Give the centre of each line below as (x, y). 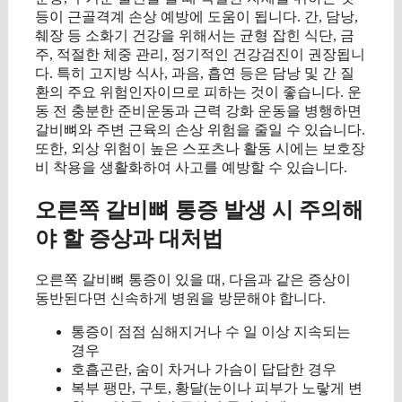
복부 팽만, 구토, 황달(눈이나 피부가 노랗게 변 (217, 388)
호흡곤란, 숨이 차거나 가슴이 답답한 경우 (204, 369)
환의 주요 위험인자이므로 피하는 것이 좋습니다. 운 (198, 92)
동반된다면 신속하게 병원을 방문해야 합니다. (180, 298)
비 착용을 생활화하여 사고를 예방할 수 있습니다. (191, 168)
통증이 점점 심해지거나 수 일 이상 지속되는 (211, 331)
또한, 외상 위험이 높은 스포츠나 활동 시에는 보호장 (200, 149)
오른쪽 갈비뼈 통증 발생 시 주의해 (199, 210)
